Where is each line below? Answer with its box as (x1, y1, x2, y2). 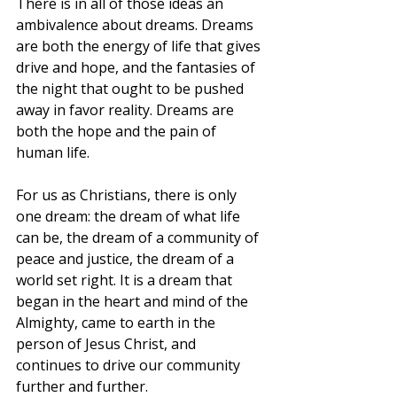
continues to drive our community (16, 355, 244, 376)
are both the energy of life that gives (16, 36, 264, 57)
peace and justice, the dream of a (16, 249, 237, 269)
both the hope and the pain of (16, 121, 220, 142)
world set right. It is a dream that (16, 270, 236, 291)
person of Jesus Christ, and (16, 334, 199, 354)
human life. (16, 143, 90, 163)
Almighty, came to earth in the (16, 313, 219, 333)
